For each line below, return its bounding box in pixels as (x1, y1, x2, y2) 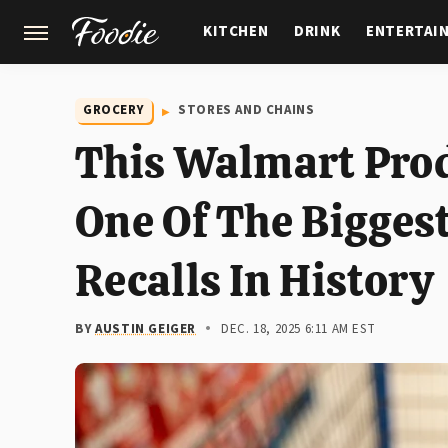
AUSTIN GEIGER (95, 320, 197, 338)
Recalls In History (75, 252, 434, 309)
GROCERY (83, 101, 145, 119)
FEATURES (315, 83, 391, 104)
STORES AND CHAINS (178, 101, 315, 119)
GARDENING (203, 83, 290, 104)
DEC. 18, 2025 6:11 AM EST (221, 320, 376, 338)
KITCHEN (203, 21, 269, 42)
